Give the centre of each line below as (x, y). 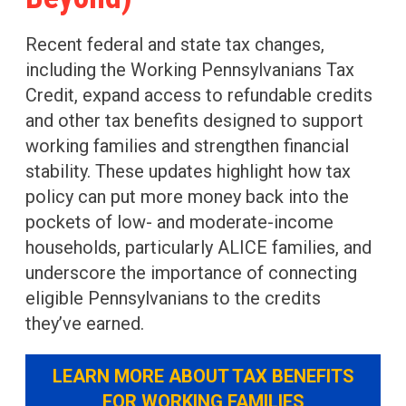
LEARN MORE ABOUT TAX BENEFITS (203, 376)
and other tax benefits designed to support (194, 120)
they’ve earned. (85, 323)
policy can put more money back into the (187, 196)
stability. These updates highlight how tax (188, 171)
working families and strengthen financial (187, 145)
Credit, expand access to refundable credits (199, 95)
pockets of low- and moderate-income (179, 222)
